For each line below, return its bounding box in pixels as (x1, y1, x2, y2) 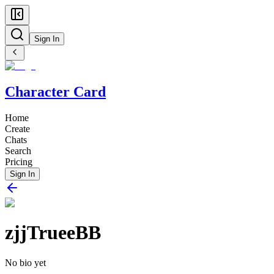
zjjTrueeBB (5, 221, 101, 244)
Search (5, 145, 31, 156)
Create (5, 123, 30, 134)
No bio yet (5, 257, 46, 268)
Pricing (5, 156, 32, 167)
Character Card (5, 83, 106, 100)
